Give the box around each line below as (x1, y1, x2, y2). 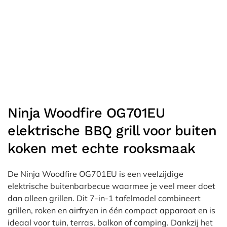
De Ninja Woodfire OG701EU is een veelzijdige (8, 169, 183, 179)
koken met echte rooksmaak (8, 140, 196, 157)
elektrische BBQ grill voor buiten (8, 123, 217, 139)
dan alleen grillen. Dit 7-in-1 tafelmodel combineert (8, 193, 201, 203)
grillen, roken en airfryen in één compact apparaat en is (8, 205, 215, 215)
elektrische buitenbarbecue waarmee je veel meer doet (8, 181, 215, 191)
